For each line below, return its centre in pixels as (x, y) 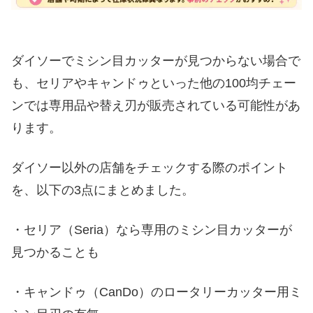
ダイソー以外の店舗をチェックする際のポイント (150, 168)
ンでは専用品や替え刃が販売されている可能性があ (156, 105)
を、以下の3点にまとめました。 (103, 190)
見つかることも (55, 253)
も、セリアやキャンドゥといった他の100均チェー (154, 83)
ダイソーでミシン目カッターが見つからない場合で (156, 60)
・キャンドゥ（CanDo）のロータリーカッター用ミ (156, 292)
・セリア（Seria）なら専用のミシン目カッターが (152, 230)
